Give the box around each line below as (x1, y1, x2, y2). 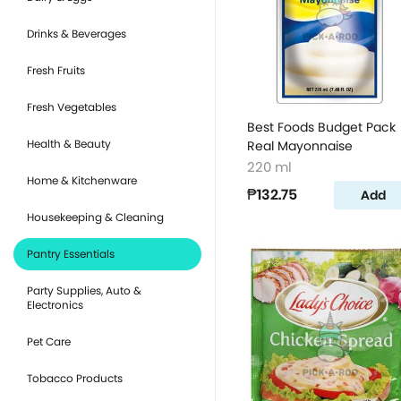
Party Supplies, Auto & (27, 283, 141, 298)
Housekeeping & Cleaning (27, 209, 164, 225)
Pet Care (27, 334, 71, 349)
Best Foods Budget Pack (247, 118, 396, 136)
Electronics (27, 297, 83, 312)
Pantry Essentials (27, 246, 115, 261)
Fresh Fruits (27, 63, 85, 78)
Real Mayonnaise (247, 137, 353, 155)
